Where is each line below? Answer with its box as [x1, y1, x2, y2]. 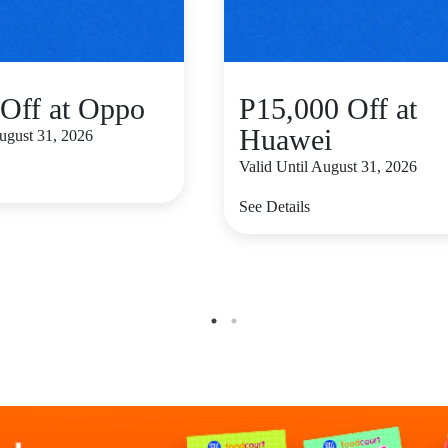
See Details [239, 198, 310, 215]
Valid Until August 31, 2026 [239, 158, 417, 175]
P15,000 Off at [239, 92, 417, 125]
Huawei [239, 123, 332, 156]
